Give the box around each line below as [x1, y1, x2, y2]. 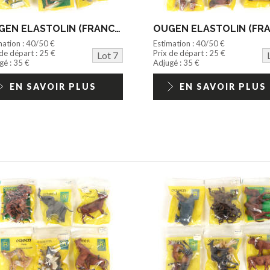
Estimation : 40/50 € [152, 39, 225, 49]
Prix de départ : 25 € [152, 48, 225, 58]
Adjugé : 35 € [152, 58, 199, 68]
